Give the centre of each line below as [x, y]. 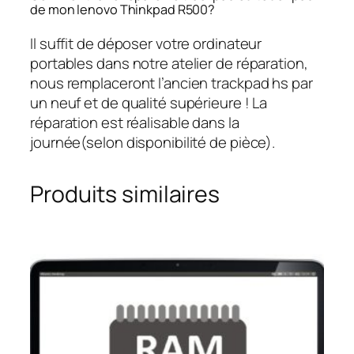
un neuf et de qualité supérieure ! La [149, 102]
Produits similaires [125, 194]
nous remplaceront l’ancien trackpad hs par [171, 83]
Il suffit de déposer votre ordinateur [146, 43]
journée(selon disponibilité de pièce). [153, 142]
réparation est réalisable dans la [135, 122]
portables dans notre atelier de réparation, [169, 63]
